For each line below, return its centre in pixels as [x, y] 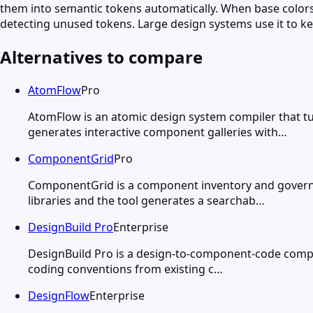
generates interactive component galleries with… [158, 132]
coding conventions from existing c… [125, 269]
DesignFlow [59, 295]
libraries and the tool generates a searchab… [146, 200]
